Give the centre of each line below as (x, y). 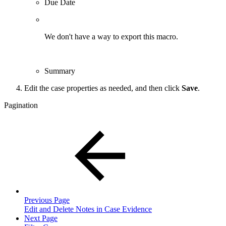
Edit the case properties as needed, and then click (103, 88)
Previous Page (47, 200)
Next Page (41, 218)
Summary (60, 71)
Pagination (21, 105)
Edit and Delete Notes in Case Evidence (88, 209)
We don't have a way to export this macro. (111, 36)
